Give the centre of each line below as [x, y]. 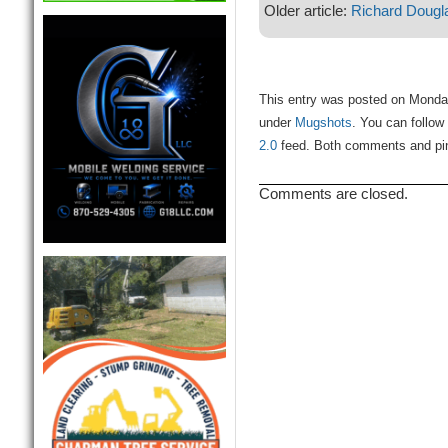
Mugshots [323, 123]
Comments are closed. [333, 194]
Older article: [307, 11]
